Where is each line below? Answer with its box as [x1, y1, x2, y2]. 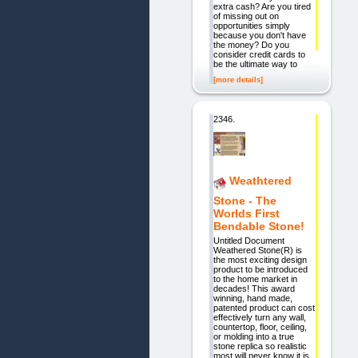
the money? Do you [213, 40, 289, 50]
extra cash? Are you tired [213, 2, 311, 12]
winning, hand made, [213, 293, 292, 304]
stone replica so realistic [213, 341, 307, 352]
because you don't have [213, 30, 306, 41]
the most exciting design [213, 255, 307, 265]
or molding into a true [213, 332, 294, 342]
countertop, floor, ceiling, [213, 322, 307, 332]
